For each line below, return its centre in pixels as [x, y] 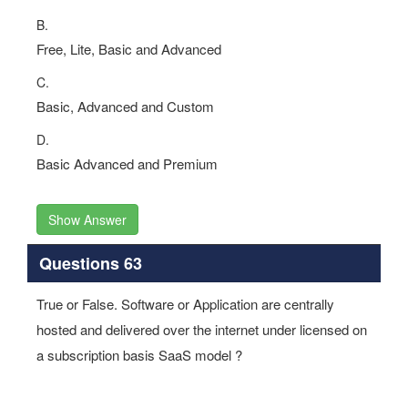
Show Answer [87, 219]
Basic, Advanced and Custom [125, 106]
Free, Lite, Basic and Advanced [129, 49]
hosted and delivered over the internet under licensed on [202, 329]
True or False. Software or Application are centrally [185, 304]
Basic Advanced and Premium [127, 163]
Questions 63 [90, 263]
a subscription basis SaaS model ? [139, 355]
